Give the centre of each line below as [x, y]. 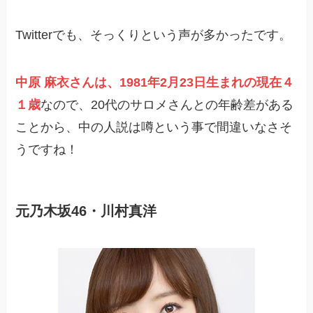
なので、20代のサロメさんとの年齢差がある [167, 104]
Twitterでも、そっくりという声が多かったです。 [154, 35]
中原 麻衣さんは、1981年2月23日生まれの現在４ [155, 82]
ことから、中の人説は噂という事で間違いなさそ [154, 127]
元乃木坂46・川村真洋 [86, 211]
